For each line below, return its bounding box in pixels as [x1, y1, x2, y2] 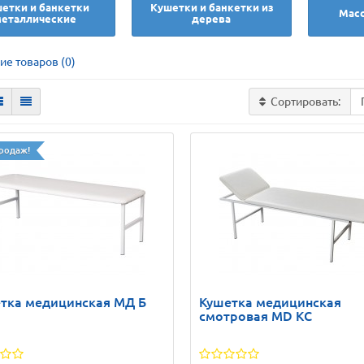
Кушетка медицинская [198, 295, 341, 310]
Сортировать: [271, 95, 341, 109]
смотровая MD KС [198, 309, 312, 324]
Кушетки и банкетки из [149, 2, 273, 15]
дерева [192, 13, 232, 26]
